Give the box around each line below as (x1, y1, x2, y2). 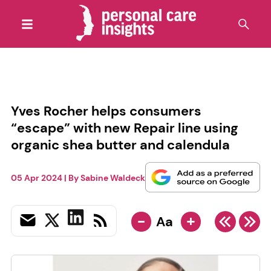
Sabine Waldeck (80, 172, 145, 184)
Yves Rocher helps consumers (10, 102, 201, 120)
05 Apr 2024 (10, 172, 62, 184)
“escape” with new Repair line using (10, 119, 238, 137)
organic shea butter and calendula (10, 135, 230, 154)
